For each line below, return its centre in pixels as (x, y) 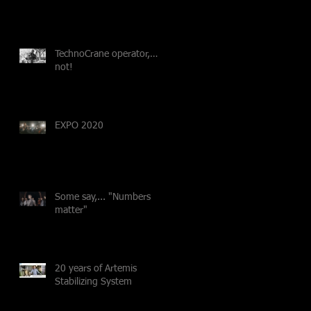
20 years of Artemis (96, 268)
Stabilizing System (93, 281)
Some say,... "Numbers (103, 197)
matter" (71, 210)
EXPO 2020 (79, 125)
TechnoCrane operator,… (106, 54)
